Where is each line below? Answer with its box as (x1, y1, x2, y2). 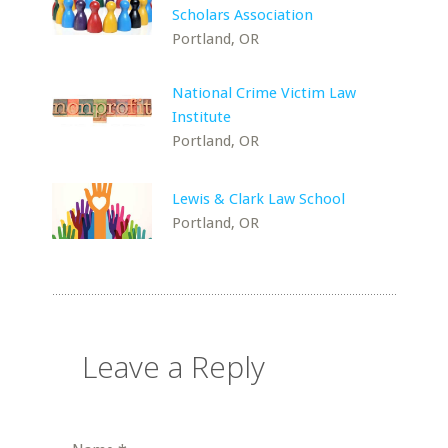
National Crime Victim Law (172, 84, 357, 102)
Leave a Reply (82, 346, 266, 387)
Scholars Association (172, 6, 314, 24)
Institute (172, 108, 232, 126)
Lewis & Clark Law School (172, 190, 346, 208)
